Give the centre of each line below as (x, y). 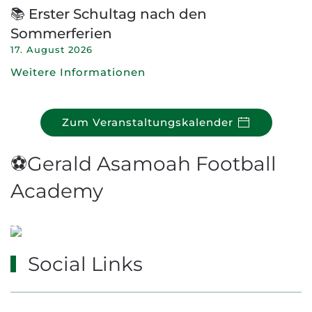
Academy (57, 191)
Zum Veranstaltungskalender (147, 123)
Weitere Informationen (78, 72)
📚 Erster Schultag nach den (109, 14)
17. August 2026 (52, 50)
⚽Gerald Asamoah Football (143, 164)
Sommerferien (61, 34)
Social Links (83, 264)
